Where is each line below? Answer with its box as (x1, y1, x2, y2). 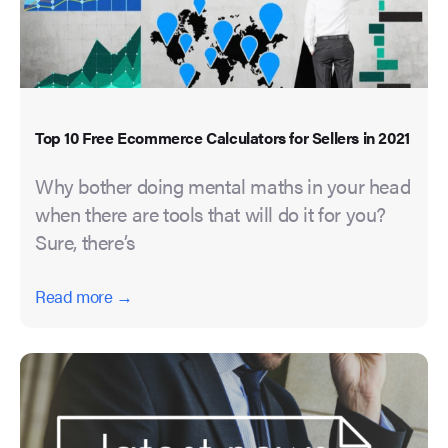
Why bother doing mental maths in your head (35, 171, 411, 201)
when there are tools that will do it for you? (35, 199, 387, 229)
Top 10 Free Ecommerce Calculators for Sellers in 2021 (35, 126, 410, 150)
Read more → (35, 284, 133, 309)
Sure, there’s (35, 227, 135, 257)
